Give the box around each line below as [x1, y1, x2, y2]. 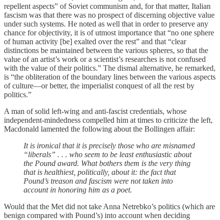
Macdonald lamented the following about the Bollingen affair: [4, 124, 197, 133]
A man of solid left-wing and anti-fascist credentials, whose [4, 107, 187, 115]
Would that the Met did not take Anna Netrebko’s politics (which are [4, 202, 215, 211]
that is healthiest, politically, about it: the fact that [24, 167, 176, 176]
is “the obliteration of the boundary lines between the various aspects [4, 72, 216, 81]
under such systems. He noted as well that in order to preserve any [4, 19, 208, 28]
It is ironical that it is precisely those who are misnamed [24, 141, 195, 150]
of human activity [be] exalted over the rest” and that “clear [4, 37, 186, 46]
